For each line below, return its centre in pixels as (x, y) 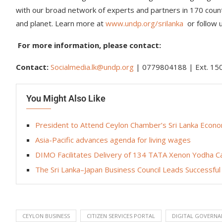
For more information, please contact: (89, 45)
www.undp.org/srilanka (144, 23)
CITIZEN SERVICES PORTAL (121, 216)
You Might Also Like (66, 98)
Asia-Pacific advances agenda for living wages (113, 139)
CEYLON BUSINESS (46, 216)
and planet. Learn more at (61, 23)
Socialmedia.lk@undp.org (92, 67)
